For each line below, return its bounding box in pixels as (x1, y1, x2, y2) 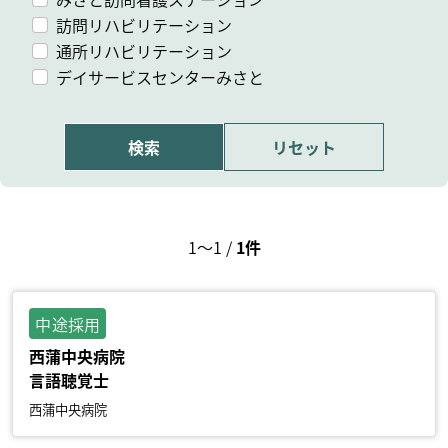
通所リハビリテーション (56, 39, 232, 63)
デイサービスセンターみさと (56, 65, 264, 89)
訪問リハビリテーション (56, 13, 232, 37)
